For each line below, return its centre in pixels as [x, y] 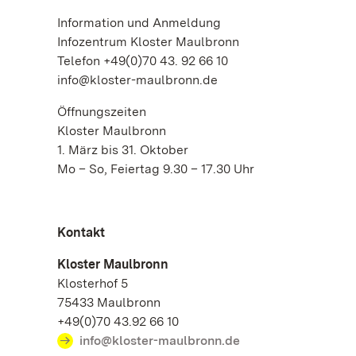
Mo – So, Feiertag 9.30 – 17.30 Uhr [156, 169]
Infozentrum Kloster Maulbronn [148, 42]
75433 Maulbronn [113, 302]
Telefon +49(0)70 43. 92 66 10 [143, 61]
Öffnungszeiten [102, 112]
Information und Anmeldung [139, 23]
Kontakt [81, 232]
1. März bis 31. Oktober [123, 150]
